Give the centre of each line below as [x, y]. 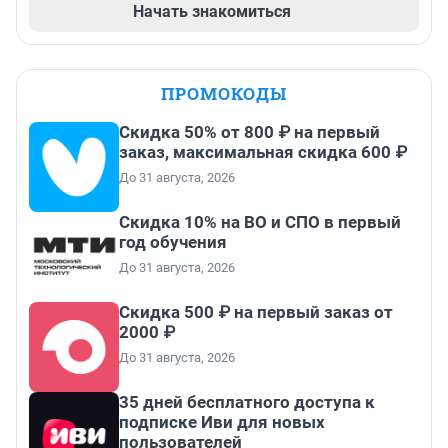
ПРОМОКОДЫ [224, 94]
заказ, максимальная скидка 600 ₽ [263, 152]
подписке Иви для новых [222, 422]
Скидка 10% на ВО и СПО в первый [260, 222]
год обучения [173, 242]
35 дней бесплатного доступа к [247, 402]
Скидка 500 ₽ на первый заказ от [256, 312]
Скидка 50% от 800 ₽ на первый [249, 132]
